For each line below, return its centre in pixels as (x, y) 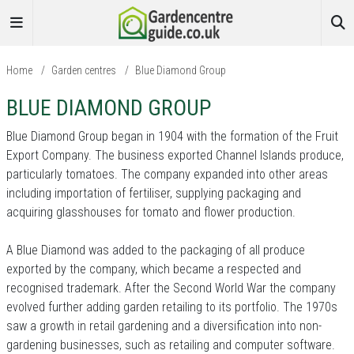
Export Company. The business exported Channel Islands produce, (175, 155)
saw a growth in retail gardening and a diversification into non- (164, 326)
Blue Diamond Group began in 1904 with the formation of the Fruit (172, 136)
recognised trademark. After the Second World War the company (171, 288)
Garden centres (84, 70)
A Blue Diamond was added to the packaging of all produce (156, 250)
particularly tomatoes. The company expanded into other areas (167, 174)
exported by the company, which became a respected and (154, 269)
